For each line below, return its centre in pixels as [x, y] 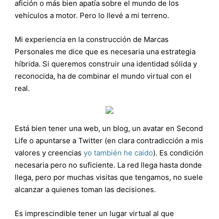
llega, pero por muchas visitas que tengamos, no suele [109, 177]
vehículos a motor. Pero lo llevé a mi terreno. [92, 15]
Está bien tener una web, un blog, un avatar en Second [109, 128]
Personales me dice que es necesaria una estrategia [105, 52]
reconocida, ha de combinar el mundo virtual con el [103, 76]
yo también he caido [118, 153]
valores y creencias [49, 153]
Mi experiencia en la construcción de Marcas [92, 39]
